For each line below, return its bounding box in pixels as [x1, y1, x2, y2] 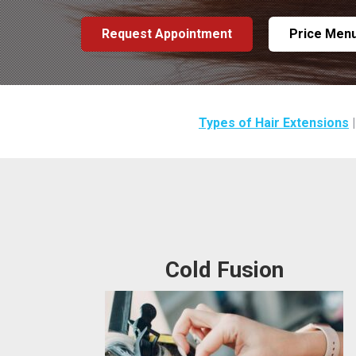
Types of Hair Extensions [199, 115, 349, 130]
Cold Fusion [164, 257, 284, 283]
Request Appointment [102, 26, 232, 41]
